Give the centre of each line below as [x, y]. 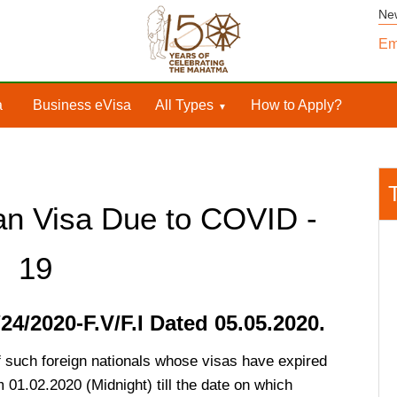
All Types [184, 105]
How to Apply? [296, 105]
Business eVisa [82, 105]
